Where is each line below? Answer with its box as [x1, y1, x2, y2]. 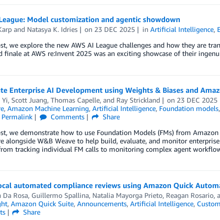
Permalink [1, 112, 33, 121]
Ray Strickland [116, 96, 160, 105]
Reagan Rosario [165, 191, 214, 200]
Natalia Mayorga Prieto [92, 191, 163, 200]
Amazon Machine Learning [7, 104, 89, 113]
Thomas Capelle [50, 96, 100, 105]
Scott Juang [11, 96, 47, 105]
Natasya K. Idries [27, 25, 78, 33]
